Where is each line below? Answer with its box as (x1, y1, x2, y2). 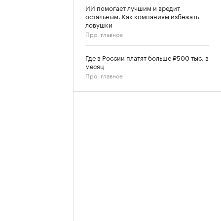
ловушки (85, 19, 112, 29)
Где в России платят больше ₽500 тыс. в (85, 52, 209, 62)
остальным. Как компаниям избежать (85, 11, 199, 21)
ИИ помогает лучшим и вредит (85, 2, 180, 12)
